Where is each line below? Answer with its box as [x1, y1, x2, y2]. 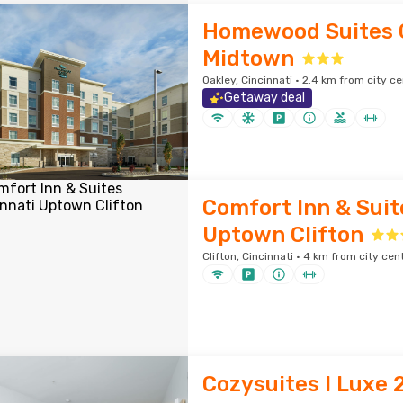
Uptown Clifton [201, 222, 363, 247]
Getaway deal [223, 90, 305, 105]
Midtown [201, 46, 294, 71]
